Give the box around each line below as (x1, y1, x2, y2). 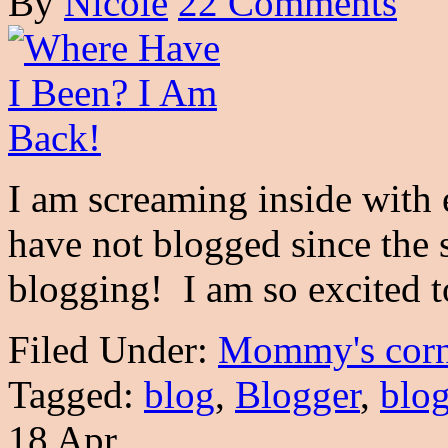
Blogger (235, 373, 360, 417)
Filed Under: (8, 328, 218, 372)
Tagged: (8, 373, 144, 417)
